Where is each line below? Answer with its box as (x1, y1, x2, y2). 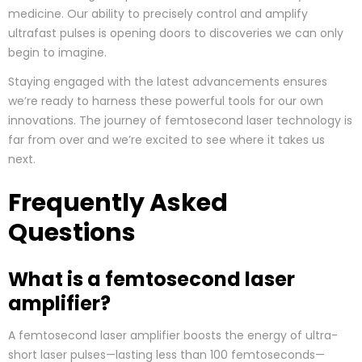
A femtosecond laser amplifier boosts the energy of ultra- (8, 327, 338, 344)
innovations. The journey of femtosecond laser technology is (8, 112, 352, 129)
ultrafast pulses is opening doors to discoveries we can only (8, 25, 343, 42)
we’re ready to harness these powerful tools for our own (8, 93, 323, 110)
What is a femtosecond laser (8, 266, 295, 293)
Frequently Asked (8, 186, 228, 221)
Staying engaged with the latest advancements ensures (8, 74, 327, 90)
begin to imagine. (8, 44, 107, 61)
